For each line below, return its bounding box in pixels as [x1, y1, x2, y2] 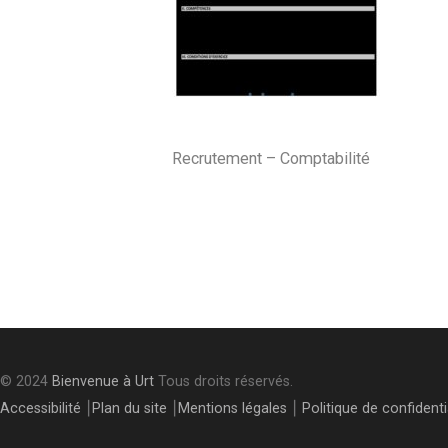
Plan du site [92, 400, 167, 417]
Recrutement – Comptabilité [172, 149, 370, 168]
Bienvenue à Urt [52, 373, 154, 390]
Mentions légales [178, 400, 287, 417]
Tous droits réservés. [154, 373, 293, 390]
